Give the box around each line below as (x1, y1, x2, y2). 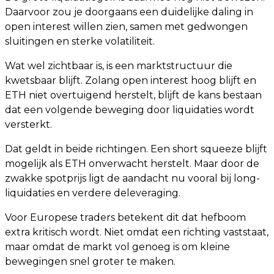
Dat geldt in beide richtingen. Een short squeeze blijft (5, 143, 267, 155)
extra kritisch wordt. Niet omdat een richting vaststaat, (5, 226, 268, 238)
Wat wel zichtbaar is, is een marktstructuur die (5, 60, 232, 72)
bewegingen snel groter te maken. (5, 256, 176, 267)
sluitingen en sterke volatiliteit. (5, 35, 155, 47)
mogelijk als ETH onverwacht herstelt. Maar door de (5, 158, 259, 169)
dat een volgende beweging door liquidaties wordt (5, 104, 254, 116)
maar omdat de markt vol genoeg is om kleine (5, 241, 230, 253)
